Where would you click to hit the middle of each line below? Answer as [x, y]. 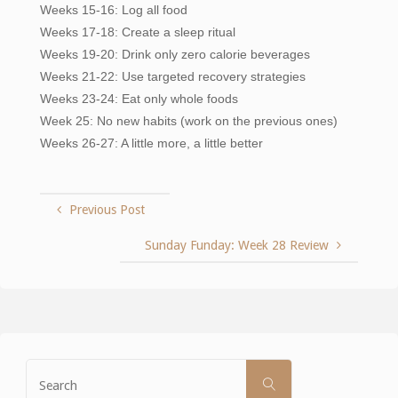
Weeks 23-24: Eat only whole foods [139, 98]
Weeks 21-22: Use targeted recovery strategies [172, 76]
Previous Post [107, 210]
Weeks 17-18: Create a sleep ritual [137, 32]
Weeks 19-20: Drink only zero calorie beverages [175, 54]
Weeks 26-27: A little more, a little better [151, 143]
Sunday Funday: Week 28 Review [237, 245]
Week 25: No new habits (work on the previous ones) [188, 120]
